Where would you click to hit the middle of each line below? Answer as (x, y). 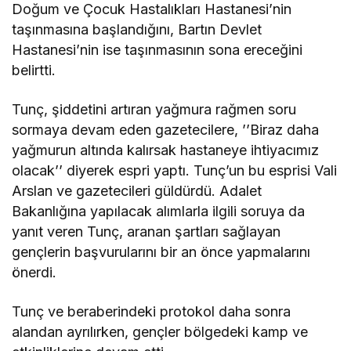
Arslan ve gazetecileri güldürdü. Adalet (137, 191)
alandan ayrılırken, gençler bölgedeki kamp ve (160, 332)
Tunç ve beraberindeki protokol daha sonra (152, 312)
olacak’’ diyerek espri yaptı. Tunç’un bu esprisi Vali (175, 171)
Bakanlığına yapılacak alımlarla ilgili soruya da (159, 212)
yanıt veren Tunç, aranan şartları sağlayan (147, 232)
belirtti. (34, 71)
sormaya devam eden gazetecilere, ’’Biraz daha (166, 130)
